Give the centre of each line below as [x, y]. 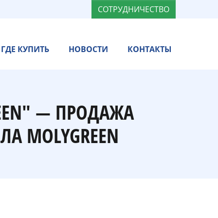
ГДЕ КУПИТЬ [25, 49]
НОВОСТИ [88, 49]
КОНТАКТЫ [150, 49]
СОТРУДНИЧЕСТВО [134, 9]
